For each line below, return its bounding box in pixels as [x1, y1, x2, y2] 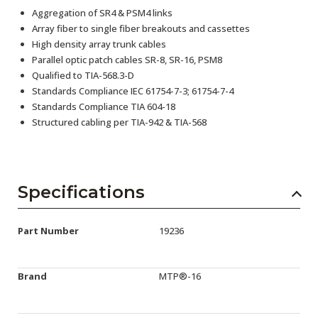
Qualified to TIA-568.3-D [32, 69, 134, 82]
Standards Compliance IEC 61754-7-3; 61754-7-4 [32, 84, 234, 97]
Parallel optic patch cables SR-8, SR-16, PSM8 [32, 53, 222, 66]
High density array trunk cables [32, 38, 166, 50]
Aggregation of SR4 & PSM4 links [32, 6, 172, 19]
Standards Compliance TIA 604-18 [32, 100, 175, 113]
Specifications [18, 182, 145, 202]
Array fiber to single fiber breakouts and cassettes [32, 22, 250, 35]
